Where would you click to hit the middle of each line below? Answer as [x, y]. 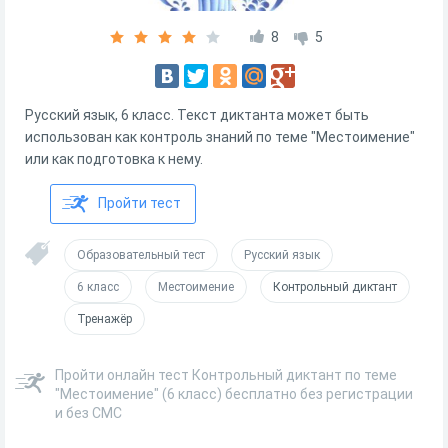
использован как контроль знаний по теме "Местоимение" [220, 137]
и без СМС [88, 413]
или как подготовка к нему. [114, 159]
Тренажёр [104, 319]
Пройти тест [139, 203]
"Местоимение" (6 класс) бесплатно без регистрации [234, 394]
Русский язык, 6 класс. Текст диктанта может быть [197, 115]
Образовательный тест [141, 255]
